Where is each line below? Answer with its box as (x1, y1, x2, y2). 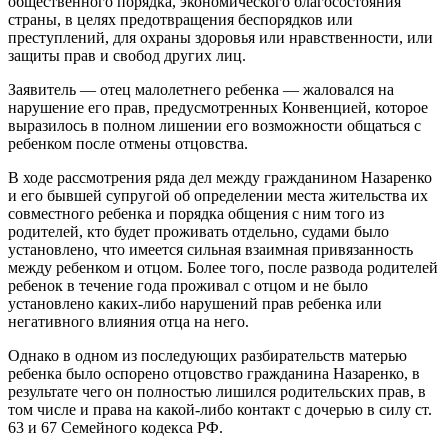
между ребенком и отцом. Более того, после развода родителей (8, 259, 438, 277)
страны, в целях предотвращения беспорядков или (8, 11, 353, 29)
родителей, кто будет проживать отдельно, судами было (8, 223, 389, 241)
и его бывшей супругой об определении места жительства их (8, 187, 428, 205)
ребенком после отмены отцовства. (8, 135, 248, 153)
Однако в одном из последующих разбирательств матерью (8, 347, 407, 365)
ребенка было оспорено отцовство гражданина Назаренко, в (8, 365, 420, 383)
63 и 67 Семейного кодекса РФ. (8, 419, 223, 437)
